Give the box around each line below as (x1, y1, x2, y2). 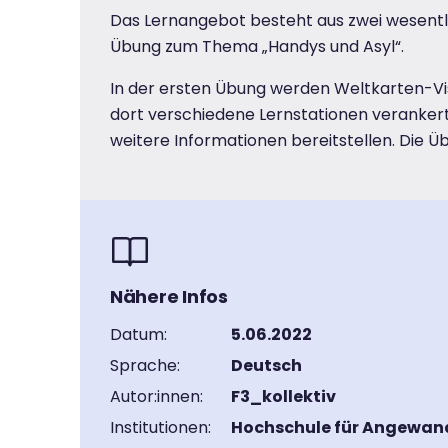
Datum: (110, 323, 167, 346)
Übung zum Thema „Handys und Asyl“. (110, 35, 404, 58)
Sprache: (110, 354, 180, 377)
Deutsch (231, 354, 302, 377)
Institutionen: (110, 416, 211, 439)
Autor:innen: (110, 385, 203, 408)
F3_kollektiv (231, 385, 336, 408)
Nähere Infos (110, 284, 228, 309)
